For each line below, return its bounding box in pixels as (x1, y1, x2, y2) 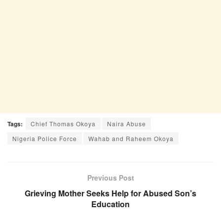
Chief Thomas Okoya (31, 119, 96, 128)
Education (91, 198, 130, 210)
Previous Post (87, 173, 134, 183)
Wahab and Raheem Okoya (88, 134, 174, 143)
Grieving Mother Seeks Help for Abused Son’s (25, 187, 196, 199)
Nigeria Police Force (12, 134, 77, 143)
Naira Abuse (107, 119, 146, 128)
